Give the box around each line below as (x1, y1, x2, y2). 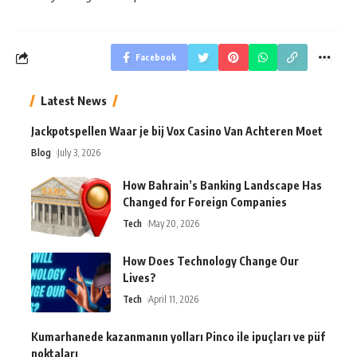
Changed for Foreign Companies (123, 195, 287, 210)
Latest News (41, 93, 107, 108)
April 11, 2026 (148, 293, 199, 306)
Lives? (123, 271, 156, 285)
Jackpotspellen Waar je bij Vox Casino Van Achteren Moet (31, 124, 323, 139)
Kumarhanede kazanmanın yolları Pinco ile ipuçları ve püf (31, 330, 325, 344)
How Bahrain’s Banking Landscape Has (123, 178, 322, 193)
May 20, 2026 (148, 218, 200, 230)
